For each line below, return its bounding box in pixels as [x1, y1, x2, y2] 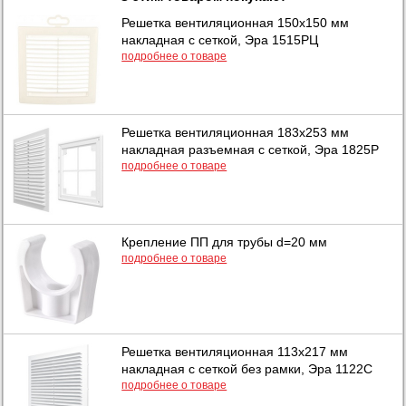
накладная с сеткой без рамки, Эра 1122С [121, 361, 373, 376]
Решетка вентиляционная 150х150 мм [121, 14, 350, 30]
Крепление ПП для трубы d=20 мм [121, 234, 328, 249]
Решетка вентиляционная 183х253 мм [121, 124, 350, 140]
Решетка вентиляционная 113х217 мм [121, 343, 349, 359]
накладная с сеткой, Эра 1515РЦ [121, 32, 319, 47]
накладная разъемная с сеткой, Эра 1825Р [121, 141, 380, 157]
